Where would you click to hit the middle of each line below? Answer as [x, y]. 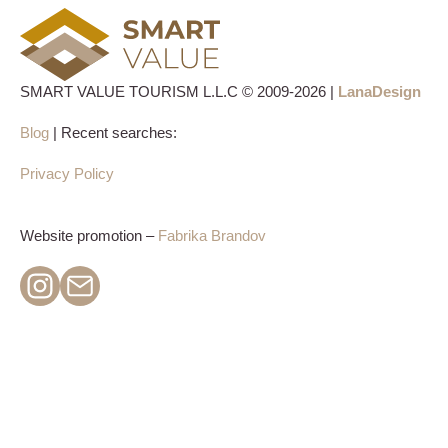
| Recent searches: [113, 133]
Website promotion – [89, 236]
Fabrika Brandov [212, 236]
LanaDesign [379, 92]
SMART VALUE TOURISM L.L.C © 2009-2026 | [179, 92]
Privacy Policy [67, 174]
